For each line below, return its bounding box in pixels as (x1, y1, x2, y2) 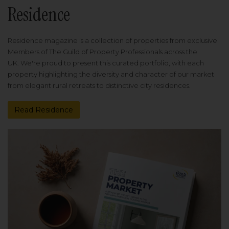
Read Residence (14, 105, 73, 115)
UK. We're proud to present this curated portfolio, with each (8, 59, 204, 67)
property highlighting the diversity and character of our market (8, 70, 214, 79)
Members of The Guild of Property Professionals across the (8, 48, 197, 56)
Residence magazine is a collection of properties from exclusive (8, 36, 217, 45)
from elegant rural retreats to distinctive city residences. (8, 81, 191, 90)
